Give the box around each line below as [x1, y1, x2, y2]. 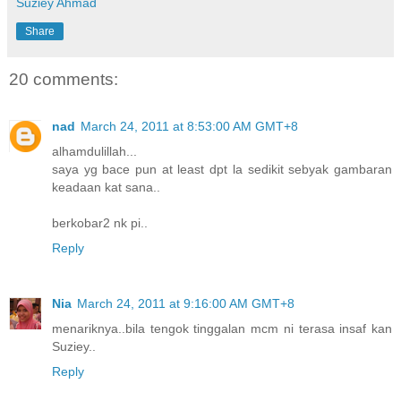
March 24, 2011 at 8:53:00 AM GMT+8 [81, 118, 298, 133]
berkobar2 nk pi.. [52, 215, 148, 230]
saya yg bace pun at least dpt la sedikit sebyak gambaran [52, 161, 392, 176]
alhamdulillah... [52, 143, 137, 158]
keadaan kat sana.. [52, 179, 160, 194]
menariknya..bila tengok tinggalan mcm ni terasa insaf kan [52, 320, 392, 336]
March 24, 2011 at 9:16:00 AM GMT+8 [77, 295, 294, 311]
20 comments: [9, 70, 118, 90]
